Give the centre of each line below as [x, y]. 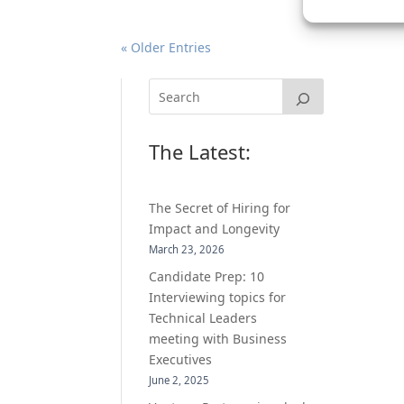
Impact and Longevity [215, 229]
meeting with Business [218, 339]
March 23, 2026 [187, 250]
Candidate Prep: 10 [207, 277]
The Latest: [200, 152]
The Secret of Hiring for [220, 208]
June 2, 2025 [179, 381]
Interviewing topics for [218, 298]
